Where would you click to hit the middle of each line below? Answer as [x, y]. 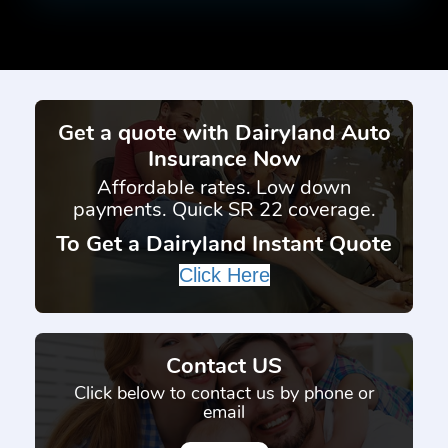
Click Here [224, 275]
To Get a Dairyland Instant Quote [224, 244]
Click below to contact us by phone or [224, 393]
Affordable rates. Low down [224, 187]
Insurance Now [224, 159]
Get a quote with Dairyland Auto [224, 133]
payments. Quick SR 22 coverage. [224, 209]
